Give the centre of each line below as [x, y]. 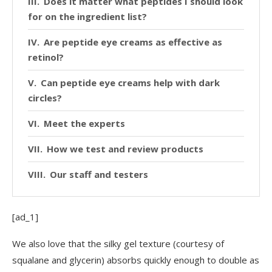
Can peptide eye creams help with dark [130, 83]
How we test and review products [125, 149]
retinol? [46, 57]
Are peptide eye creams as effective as [133, 42]
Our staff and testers [99, 175]
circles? [45, 98]
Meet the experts [84, 124]
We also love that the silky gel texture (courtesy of [118, 244]
